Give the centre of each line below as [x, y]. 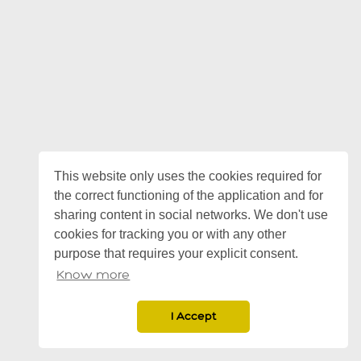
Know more [93, 276]
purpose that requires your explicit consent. [176, 253]
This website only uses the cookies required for [188, 176]
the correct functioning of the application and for [189, 195]
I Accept [193, 317]
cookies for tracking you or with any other [170, 234]
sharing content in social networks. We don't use [191, 214]
